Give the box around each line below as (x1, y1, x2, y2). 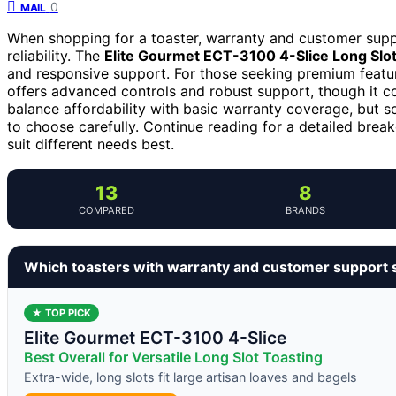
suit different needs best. (7, 134, 174, 153)
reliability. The (7, 46, 104, 65)
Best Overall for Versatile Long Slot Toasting (24, 347, 323, 366)
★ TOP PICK (32, 306, 91, 319)
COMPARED (79, 203, 134, 217)
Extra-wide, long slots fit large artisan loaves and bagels (24, 369, 357, 385)
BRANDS (286, 203, 325, 217)
